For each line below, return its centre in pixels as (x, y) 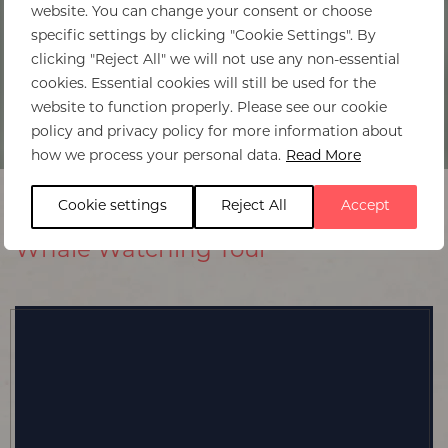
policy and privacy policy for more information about (217, 132)
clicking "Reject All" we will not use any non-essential (215, 60)
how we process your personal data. (156, 156)
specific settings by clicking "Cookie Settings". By (203, 36)
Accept (365, 206)
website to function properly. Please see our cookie (209, 108)
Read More (323, 156)
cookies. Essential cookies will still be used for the (203, 84)
